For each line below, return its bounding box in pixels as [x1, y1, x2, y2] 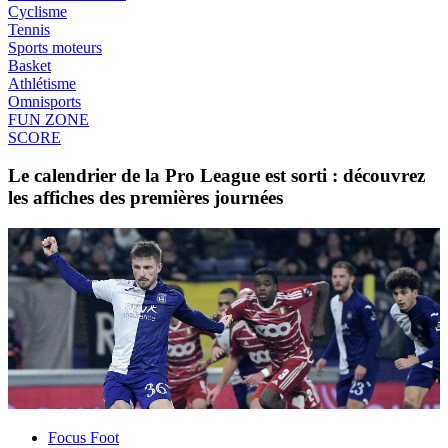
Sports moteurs [8, 38, 102, 56]
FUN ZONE [8, 110, 89, 128]
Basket [8, 56, 51, 74]
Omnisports [8, 92, 81, 110]
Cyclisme [8, 2, 67, 20]
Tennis [8, 20, 50, 38]
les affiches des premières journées [8, 187, 283, 209]
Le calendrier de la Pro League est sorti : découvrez [8, 165, 425, 187]
